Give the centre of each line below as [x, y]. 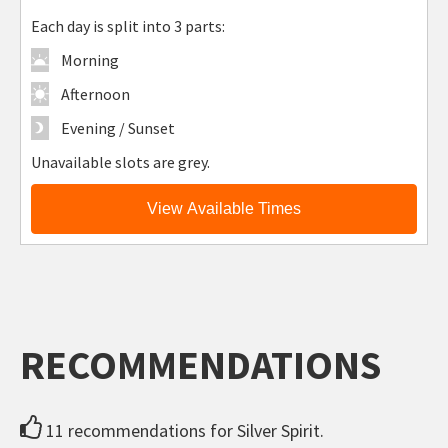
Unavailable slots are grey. [121, 161]
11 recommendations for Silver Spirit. [183, 430]
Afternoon [96, 93]
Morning [90, 59]
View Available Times [223, 208]
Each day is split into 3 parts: [128, 25]
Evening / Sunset [118, 127]
